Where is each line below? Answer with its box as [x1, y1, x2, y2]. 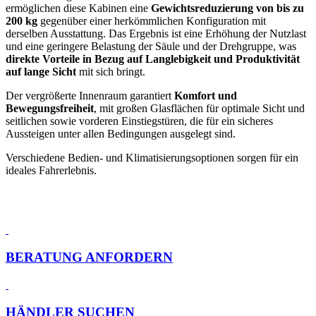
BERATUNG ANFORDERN [6, 250, 173, 265]
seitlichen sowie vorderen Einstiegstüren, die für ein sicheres [6, 115, 273, 128]
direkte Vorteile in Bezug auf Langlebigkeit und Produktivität [6, 53, 300, 66]
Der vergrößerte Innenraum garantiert [6, 90, 174, 102]
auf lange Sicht [6, 66, 76, 78]
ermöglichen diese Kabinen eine [6, 2, 151, 15]
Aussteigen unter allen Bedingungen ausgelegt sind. [6, 128, 236, 140]
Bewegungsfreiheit [6, 102, 94, 115]
